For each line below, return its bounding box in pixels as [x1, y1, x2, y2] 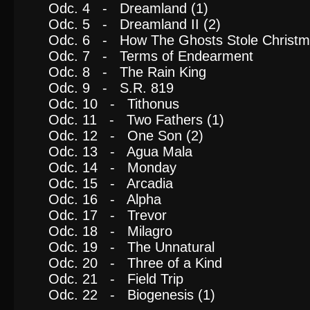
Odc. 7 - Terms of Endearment [48, 48, 253, 64]
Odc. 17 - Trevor [48, 208, 167, 223]
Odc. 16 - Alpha [48, 192, 161, 207]
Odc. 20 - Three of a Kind [48, 255, 222, 271]
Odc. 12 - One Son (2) [48, 128, 203, 143]
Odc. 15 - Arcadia [48, 176, 173, 191]
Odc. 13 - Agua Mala [48, 144, 192, 159]
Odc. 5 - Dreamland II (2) [48, 17, 221, 32]
